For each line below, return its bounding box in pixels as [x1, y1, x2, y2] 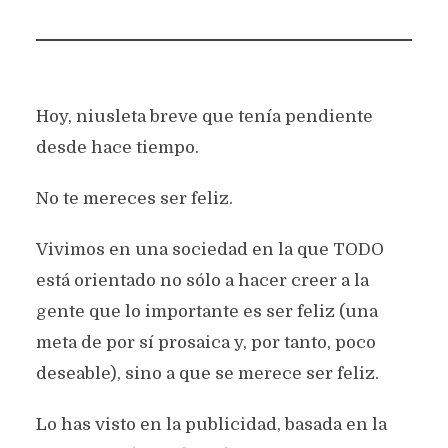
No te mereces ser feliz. [35, 189, 233, 208]
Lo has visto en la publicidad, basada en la [35, 415, 387, 434]
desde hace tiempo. [35, 138, 199, 157]
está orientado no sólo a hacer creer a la [35, 271, 369, 290]
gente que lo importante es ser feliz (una [35, 302, 378, 321]
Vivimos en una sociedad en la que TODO [35, 240, 384, 259]
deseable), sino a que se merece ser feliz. [35, 364, 379, 383]
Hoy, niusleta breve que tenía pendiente [35, 107, 373, 126]
